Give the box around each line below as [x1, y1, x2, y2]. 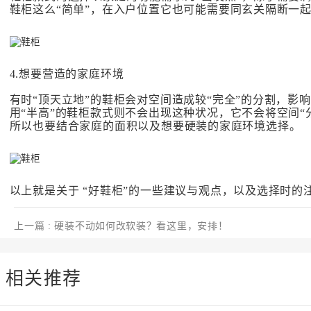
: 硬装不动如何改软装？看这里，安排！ [48, 221, 228, 232]
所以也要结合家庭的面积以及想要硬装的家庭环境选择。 [9, 119, 301, 132]
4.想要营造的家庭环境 [9, 67, 124, 80]
